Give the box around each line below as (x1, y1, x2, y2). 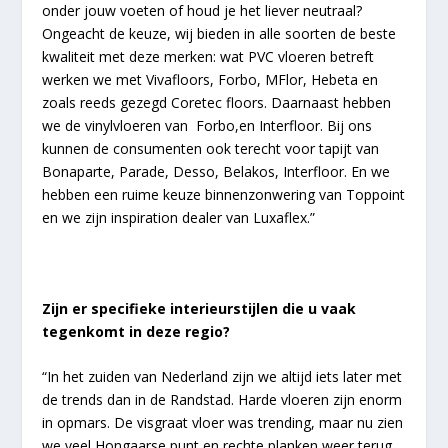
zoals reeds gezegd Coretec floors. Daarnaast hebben (42, 92, 392, 112)
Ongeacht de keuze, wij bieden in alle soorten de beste (42, 23, 397, 43)
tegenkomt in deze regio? (42, 321, 231, 341)
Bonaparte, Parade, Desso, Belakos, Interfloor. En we (42, 161, 391, 181)
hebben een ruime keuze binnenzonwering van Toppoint (42, 184, 406, 204)
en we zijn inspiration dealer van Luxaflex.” (42, 207, 316, 227)
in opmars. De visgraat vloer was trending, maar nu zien (42, 412, 404, 432)
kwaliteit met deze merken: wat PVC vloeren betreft (42, 46, 375, 66)
